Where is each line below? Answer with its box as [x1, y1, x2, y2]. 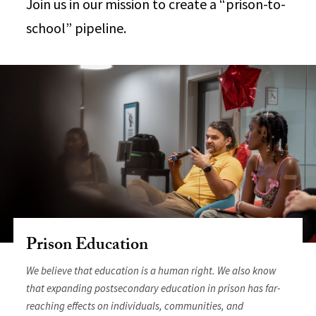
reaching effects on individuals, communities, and [26, 298, 244, 312]
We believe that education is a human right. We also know [26, 263, 277, 277]
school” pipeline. [26, 19, 127, 37]
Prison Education [26, 231, 149, 261]
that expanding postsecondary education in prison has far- [26, 281, 281, 295]
